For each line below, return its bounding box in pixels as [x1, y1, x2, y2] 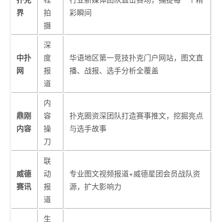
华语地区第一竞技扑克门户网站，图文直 [69, 52, 203, 63]
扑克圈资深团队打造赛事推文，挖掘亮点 [69, 110, 203, 121]
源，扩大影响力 [69, 181, 121, 192]
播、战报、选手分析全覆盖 [69, 65, 159, 76]
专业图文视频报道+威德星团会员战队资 [69, 168, 200, 179]
